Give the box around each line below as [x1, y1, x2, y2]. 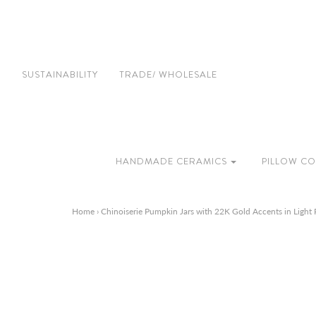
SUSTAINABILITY [22, 68, 98, 81]
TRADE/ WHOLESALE [119, 68, 217, 81]
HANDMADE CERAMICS [115, 154, 227, 168]
